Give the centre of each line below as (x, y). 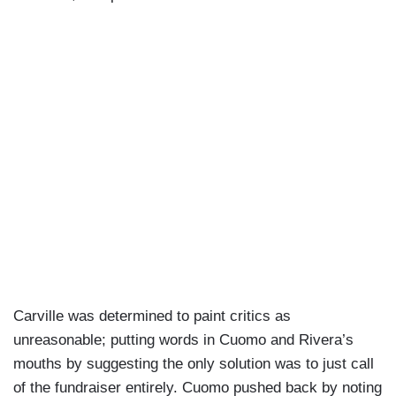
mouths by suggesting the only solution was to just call (194, 364)
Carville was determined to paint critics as (152, 316)
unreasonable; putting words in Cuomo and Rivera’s (183, 340)
